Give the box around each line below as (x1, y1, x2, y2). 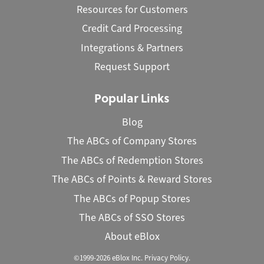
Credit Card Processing (82, 21, 182, 36)
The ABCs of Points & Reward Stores (52, 172, 212, 187)
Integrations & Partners (81, 40, 183, 55)
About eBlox (104, 229, 160, 244)
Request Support (94, 60, 170, 74)
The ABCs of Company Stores (67, 134, 197, 148)
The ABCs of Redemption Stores (61, 153, 203, 167)
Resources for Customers (76, 2, 188, 16)
